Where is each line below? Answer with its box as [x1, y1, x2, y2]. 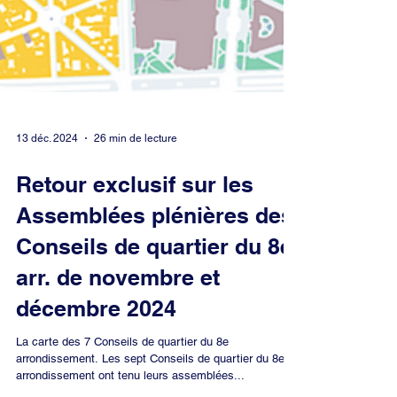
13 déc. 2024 [16, 327, 78, 339]
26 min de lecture [94, 327, 177, 339]
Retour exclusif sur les [16, 366, 253, 393]
